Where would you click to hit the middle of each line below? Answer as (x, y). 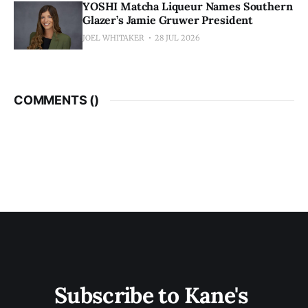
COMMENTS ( (54, 100)
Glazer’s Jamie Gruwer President (168, 20)
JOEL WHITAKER (113, 38)
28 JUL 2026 (177, 38)
